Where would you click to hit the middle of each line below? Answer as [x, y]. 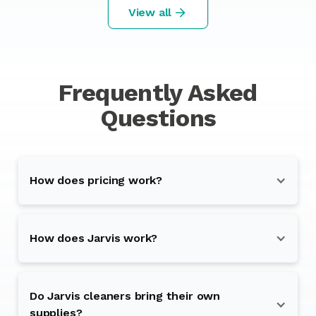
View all [150, 12]
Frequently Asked [158, 92]
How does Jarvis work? [94, 238]
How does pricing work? [96, 180]
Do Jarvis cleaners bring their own [125, 296]
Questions [158, 118]
